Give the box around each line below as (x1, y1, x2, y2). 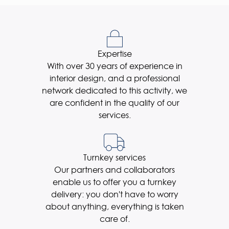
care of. (99, 213, 130, 224)
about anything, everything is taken (45, 201, 184, 212)
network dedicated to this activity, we (42, 85, 187, 96)
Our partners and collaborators (54, 164, 175, 175)
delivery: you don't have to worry (51, 189, 178, 200)
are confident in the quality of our (50, 97, 179, 108)
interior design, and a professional (49, 73, 180, 84)
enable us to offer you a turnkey (53, 176, 176, 188)
